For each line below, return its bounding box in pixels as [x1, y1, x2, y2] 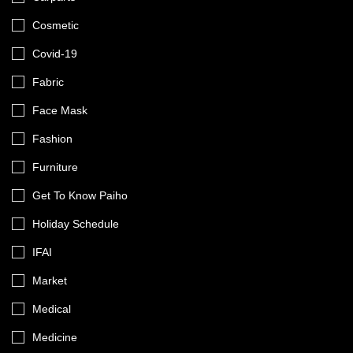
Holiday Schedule [32, 217, 119, 230]
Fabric [32, 76, 64, 88]
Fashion [32, 132, 72, 145]
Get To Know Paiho [32, 189, 128, 202]
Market [32, 274, 67, 287]
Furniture [32, 161, 78, 173]
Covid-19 [32, 47, 77, 60]
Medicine [32, 331, 77, 344]
